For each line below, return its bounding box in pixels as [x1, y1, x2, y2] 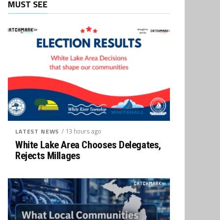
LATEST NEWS [15, 127, 59, 136]
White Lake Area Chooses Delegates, [15, 139, 161, 151]
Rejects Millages [15, 150, 81, 162]
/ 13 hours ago [61, 126, 102, 136]
